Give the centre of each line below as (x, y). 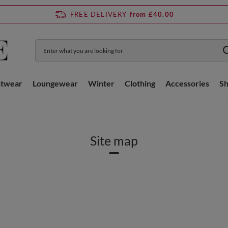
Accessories (187, 83)
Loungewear (55, 83)
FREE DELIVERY (99, 14)
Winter (101, 83)
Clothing (140, 83)
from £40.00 (152, 14)
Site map (114, 140)
